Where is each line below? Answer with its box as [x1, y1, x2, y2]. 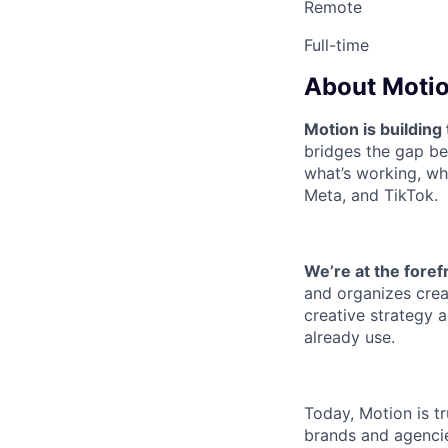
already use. [304, 326, 395, 347]
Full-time [304, 35, 369, 55]
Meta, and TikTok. [304, 184, 438, 205]
